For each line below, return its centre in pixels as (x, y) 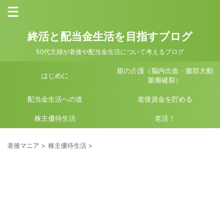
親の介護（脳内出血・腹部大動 (165, 70)
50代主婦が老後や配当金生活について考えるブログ (110, 52)
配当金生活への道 (55, 99)
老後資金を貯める (165, 99)
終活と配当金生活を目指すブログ (110, 36)
